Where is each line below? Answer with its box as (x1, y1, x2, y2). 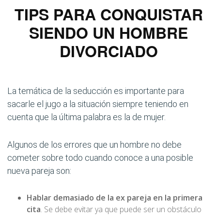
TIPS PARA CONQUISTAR (14, 3, 203, 25)
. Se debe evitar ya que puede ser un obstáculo (41, 204, 201, 215)
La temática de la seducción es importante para (7, 86, 184, 96)
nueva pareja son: (7, 166, 71, 176)
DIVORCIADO (59, 40, 158, 62)
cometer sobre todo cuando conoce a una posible (7, 153, 193, 163)
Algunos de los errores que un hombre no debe (7, 139, 182, 150)
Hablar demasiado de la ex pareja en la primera (27, 192, 202, 203)
